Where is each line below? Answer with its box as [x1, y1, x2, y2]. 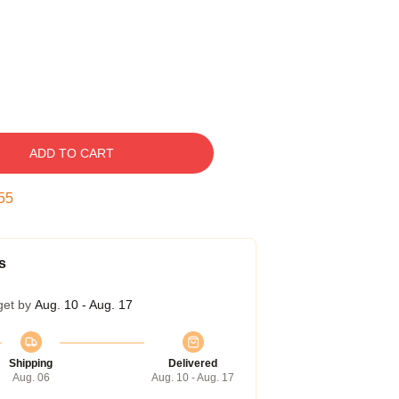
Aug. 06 [12, 371, 50, 384]
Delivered [168, 357, 217, 370]
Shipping [9, 357, 53, 370]
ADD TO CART [28, 146, 114, 160]
